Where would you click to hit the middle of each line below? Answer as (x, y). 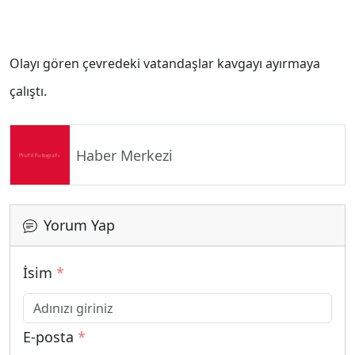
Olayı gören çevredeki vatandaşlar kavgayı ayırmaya (165, 64)
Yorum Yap (79, 225)
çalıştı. (28, 92)
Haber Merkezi (124, 155)
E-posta (50, 337)
